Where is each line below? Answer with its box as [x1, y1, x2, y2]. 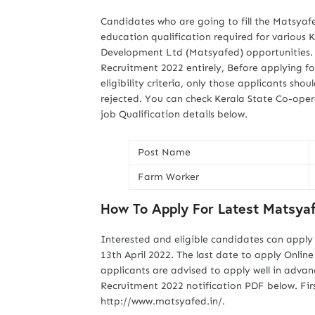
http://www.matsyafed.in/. [101, 295, 225, 307]
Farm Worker [138, 171, 199, 183]
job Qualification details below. [101, 108, 247, 120]
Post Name [138, 146, 191, 158]
